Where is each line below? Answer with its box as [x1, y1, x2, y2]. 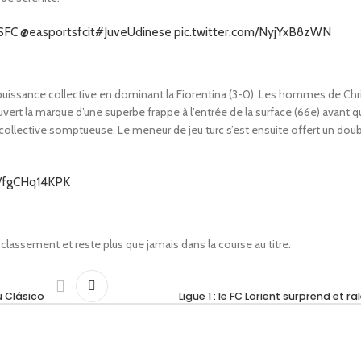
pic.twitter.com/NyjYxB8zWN [174, 24, 331, 39]
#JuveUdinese [95, 24, 172, 39]
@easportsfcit [20, 24, 95, 39]
